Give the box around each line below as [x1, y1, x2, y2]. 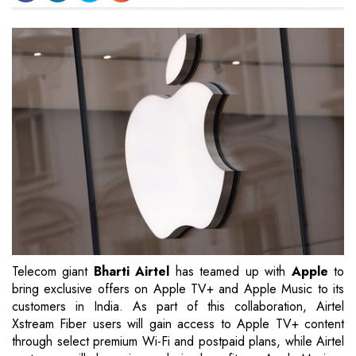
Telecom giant [12, 262, 94, 281]
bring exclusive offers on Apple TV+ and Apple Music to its [12, 280, 344, 299]
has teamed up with [175, 262, 292, 281]
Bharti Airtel [93, 262, 176, 281]
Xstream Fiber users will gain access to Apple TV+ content [12, 315, 344, 334]
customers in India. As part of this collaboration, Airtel [12, 297, 344, 316]
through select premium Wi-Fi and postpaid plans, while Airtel [12, 332, 344, 351]
